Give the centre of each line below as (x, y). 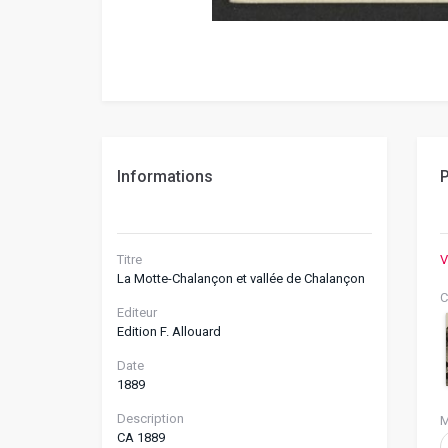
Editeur (137, 312)
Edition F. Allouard (169, 331)
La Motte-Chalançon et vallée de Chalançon (241, 278)
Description (150, 418)
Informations (165, 176)
